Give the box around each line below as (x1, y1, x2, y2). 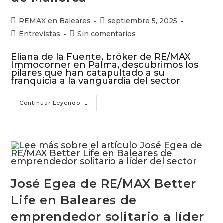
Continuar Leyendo (19, 99, 81, 106)
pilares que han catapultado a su (11, 67, 165, 78)
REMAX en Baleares (19, 16, 91, 25)
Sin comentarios (77, 29, 136, 38)
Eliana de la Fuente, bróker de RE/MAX (11, 51, 191, 62)
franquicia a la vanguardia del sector (11, 75, 181, 86)
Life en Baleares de (11, 193, 137, 207)
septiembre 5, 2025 (108, 16, 178, 25)
